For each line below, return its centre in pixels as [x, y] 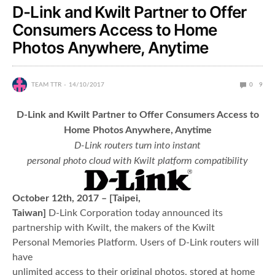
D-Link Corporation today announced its [134, 213]
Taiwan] [29, 213]
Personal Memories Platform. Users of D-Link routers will [136, 243]
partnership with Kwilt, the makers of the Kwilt [114, 228]
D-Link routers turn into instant [137, 146]
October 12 [37, 199]
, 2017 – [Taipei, [106, 199]
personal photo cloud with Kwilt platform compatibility [137, 161]
